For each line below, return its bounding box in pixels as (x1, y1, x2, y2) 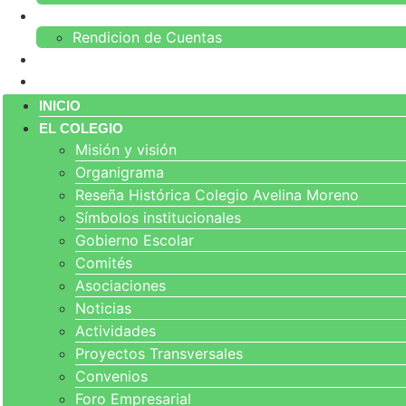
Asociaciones (75, 276, 166, 295)
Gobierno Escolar (75, 231, 194, 249)
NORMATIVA (36, 52, 118, 67)
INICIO (39, 98, 81, 113)
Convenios (75, 367, 148, 385)
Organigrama (75, 163, 164, 181)
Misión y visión (75, 140, 177, 159)
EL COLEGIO (39, 121, 123, 136)
